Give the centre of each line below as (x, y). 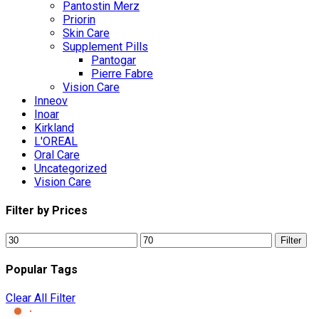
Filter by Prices (47, 211)
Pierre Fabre (122, 74)
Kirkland (54, 128)
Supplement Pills (105, 47)
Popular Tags (42, 269)
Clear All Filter (41, 298)
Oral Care (57, 155)
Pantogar (114, 61)
